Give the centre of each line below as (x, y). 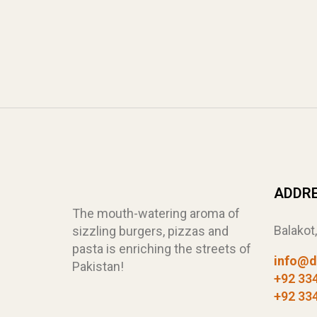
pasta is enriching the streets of (162, 248)
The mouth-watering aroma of (156, 213)
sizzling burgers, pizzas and (150, 231)
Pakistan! (98, 266)
